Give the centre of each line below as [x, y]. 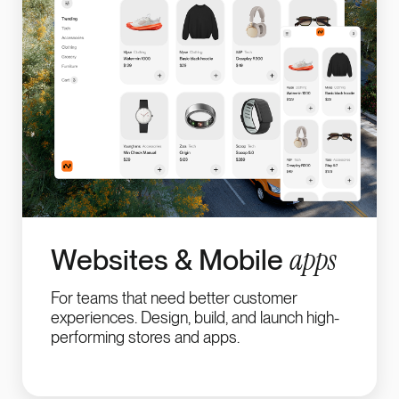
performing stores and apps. [145, 338]
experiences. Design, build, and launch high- [195, 318]
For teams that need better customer [174, 298]
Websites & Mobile [170, 260]
